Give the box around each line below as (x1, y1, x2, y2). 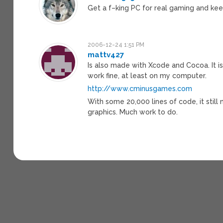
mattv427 (88, 50, 124, 59)
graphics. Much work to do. (88, 108, 178, 116)
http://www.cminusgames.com (88, 84, 193, 93)
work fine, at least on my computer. (88, 71, 207, 80)
